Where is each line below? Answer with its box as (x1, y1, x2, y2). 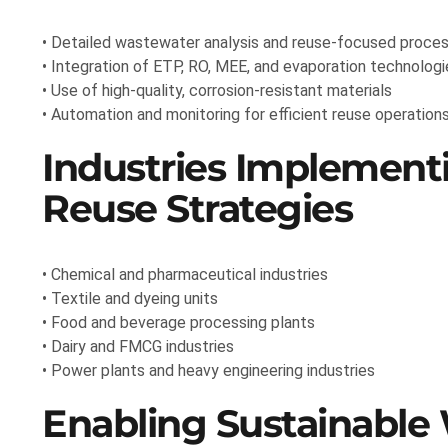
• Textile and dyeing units (42, 289, 218, 309)
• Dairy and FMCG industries (42, 337, 234, 357)
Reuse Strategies (42, 185, 352, 233)
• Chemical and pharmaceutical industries (42, 265, 328, 285)
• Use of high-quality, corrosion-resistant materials (42, 81, 392, 101)
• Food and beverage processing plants (42, 313, 315, 333)
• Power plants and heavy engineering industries (42, 361, 375, 381)
